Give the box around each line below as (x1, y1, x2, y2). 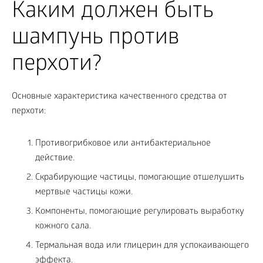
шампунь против (12, 25, 180, 52)
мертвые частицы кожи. (35, 187, 133, 198)
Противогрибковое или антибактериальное (35, 138, 211, 149)
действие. (35, 153, 75, 164)
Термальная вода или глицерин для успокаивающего (35, 240, 249, 251)
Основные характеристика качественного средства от (12, 91, 227, 102)
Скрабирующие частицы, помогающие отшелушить (35, 172, 244, 183)
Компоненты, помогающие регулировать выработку (35, 206, 244, 217)
